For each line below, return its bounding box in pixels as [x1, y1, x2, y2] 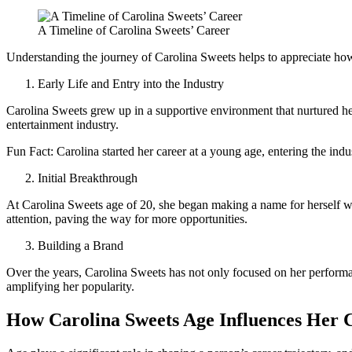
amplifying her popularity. [6, 280, 134, 294]
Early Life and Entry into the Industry [38, 77, 224, 91]
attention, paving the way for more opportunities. [6, 212, 247, 226]
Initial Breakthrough [38, 171, 137, 185]
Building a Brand [38, 239, 123, 253]
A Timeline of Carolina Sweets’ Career [38, 24, 229, 38]
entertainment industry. [6, 118, 119, 132]
